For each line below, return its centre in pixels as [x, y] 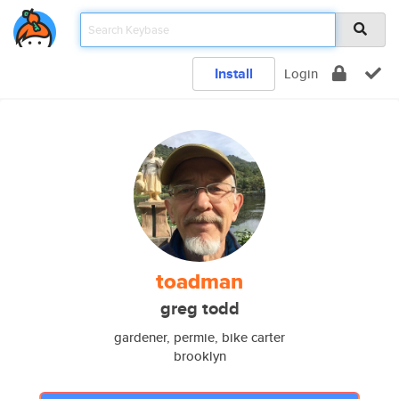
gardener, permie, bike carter [199, 337]
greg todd [199, 309]
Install [234, 73]
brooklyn [199, 356]
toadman [199, 281]
